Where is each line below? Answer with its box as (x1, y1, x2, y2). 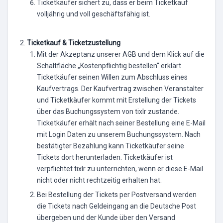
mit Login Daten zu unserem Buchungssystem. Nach (37, 130, 201, 138)
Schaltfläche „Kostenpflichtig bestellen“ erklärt (37, 62, 181, 70)
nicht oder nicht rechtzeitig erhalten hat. (37, 176, 162, 184)
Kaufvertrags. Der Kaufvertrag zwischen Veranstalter (37, 85, 204, 93)
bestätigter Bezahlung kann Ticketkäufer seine (37, 142, 184, 150)
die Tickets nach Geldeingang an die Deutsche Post (37, 202, 196, 210)
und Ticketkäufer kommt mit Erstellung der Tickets (37, 96, 196, 104)
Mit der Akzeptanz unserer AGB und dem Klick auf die (37, 50, 205, 58)
